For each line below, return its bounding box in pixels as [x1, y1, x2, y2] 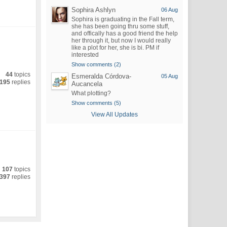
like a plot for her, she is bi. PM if [71, 44, 159, 51]
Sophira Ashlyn [71, 6, 116, 14]
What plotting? [71, 90, 111, 97]
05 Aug [161, 73, 178, 79]
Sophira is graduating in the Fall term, [71, 16, 174, 23]
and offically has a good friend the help [71, 30, 178, 37]
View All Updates [91, 111, 138, 118]
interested [71, 51, 99, 58]
